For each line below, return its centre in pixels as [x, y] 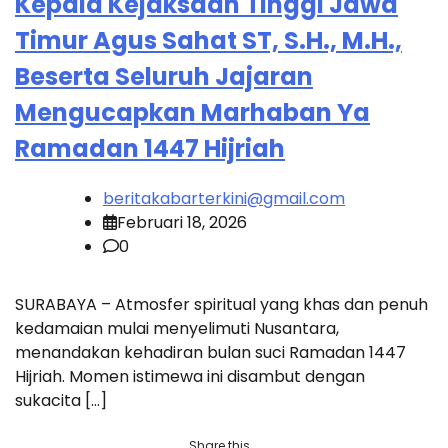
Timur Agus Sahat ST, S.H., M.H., [208, 41]
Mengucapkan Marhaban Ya [192, 113]
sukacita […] [61, 400]
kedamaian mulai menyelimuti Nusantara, [177, 328]
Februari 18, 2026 [182, 222]
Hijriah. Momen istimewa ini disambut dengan [190, 376]
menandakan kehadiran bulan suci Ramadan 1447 [210, 352]
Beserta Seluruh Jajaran [164, 77]
